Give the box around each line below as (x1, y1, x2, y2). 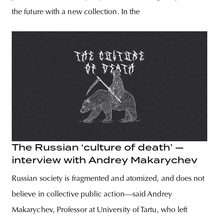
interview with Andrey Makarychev (12, 155, 197, 166)
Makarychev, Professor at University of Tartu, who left (12, 206, 188, 215)
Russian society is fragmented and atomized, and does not (12, 175, 205, 183)
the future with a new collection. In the (12, 8, 140, 16)
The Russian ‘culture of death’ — (12, 142, 184, 153)
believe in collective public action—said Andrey (12, 191, 172, 199)
